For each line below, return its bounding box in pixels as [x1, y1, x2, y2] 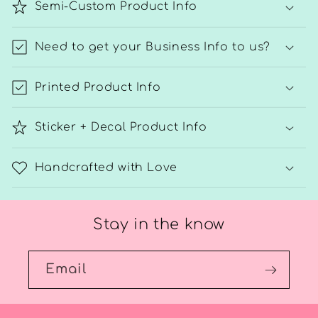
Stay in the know [92, 216, 226, 234]
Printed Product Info [34, 80, 161, 94]
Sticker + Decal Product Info [34, 121, 207, 134]
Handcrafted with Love [34, 160, 177, 174]
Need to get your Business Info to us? [34, 40, 271, 54]
